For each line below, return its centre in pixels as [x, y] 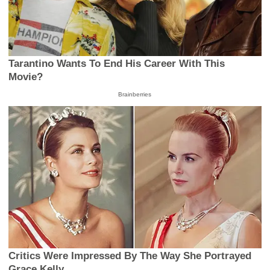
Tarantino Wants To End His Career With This [117, 63]
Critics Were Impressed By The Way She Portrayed [130, 256]
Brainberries [135, 94]
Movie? [26, 77]
